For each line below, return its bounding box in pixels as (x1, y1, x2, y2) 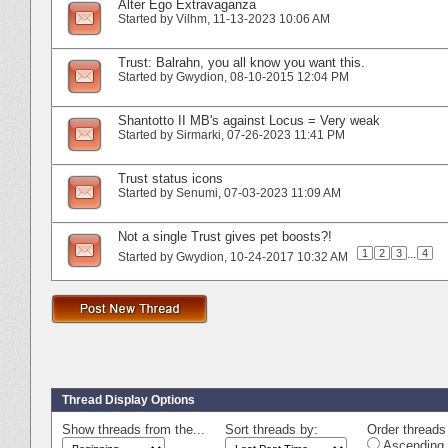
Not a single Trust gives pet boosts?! (118, 228, 332, 244)
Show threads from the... (62, 421, 205, 437)
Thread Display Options (62, 392, 195, 407)
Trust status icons (118, 170, 223, 186)
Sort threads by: (225, 421, 318, 437)
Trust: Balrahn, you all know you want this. (118, 54, 365, 70)
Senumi (176, 185, 218, 200)
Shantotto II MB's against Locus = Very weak (118, 112, 380, 128)
